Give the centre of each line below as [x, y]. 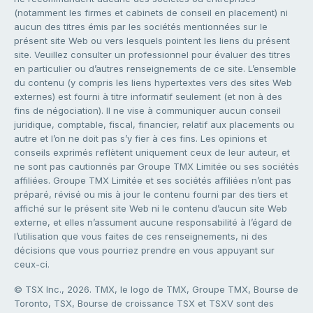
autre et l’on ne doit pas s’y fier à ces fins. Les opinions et [140, 139]
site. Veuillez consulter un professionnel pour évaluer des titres [152, 55]
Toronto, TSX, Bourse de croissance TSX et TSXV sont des [144, 304]
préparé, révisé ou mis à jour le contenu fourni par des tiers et [151, 195]
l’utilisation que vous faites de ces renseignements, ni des [141, 236]
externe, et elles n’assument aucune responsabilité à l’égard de [153, 223]
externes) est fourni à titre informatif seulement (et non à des [148, 97]
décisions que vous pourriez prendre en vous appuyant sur [144, 250]
